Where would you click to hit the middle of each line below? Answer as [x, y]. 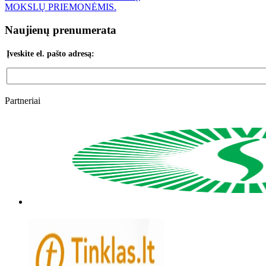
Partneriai [23, 101]
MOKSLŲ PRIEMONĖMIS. [61, 7]
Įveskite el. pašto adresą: [50, 54]
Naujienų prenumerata [61, 30]
